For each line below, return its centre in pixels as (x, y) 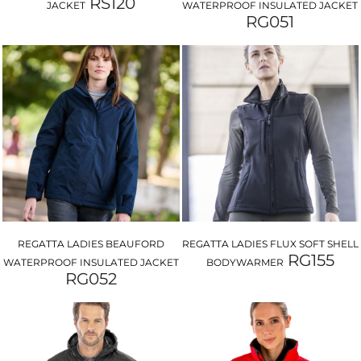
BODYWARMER (245, 263)
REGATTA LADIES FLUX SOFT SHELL (270, 244)
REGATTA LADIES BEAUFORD (91, 244)
